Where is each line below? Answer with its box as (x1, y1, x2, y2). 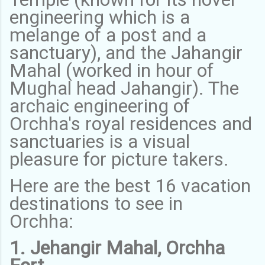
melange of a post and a (9, 23, 206, 46)
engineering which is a (9, 5, 190, 28)
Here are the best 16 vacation (9, 174, 251, 197)
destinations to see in (9, 192, 183, 215)
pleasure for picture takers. (9, 147, 234, 170)
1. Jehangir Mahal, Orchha (9, 236, 225, 259)
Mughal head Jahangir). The (9, 76, 239, 99)
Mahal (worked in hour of (9, 59, 214, 82)
